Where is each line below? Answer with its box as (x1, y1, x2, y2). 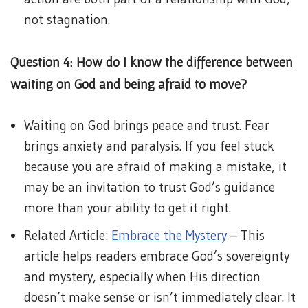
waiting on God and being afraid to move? (10, 76, 247, 91)
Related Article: (24, 228, 111, 243)
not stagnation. (24, 12, 110, 27)
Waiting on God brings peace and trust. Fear (24, 118, 269, 133)
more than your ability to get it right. (24, 200, 231, 216)
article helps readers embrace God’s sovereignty (24, 248, 289, 264)
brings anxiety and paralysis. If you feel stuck (24, 138, 274, 154)
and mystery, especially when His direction (24, 269, 261, 285)
